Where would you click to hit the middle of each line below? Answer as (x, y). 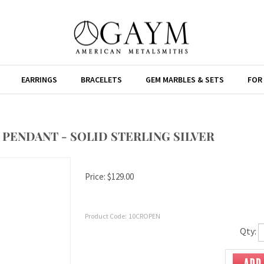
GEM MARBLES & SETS (185, 80)
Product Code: (106, 216)
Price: (95, 176)
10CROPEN (144, 216)
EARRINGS (39, 80)
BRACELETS (101, 80)
